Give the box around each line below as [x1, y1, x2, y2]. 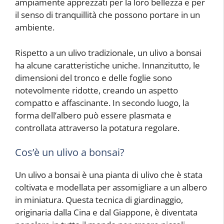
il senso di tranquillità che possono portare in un [15, 9, 200, 20]
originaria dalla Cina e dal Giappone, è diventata [15, 206, 197, 218]
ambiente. [15, 21, 54, 33]
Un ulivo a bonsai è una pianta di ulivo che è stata [15, 169, 202, 180]
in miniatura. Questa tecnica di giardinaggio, [15, 194, 183, 205]
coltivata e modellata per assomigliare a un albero [15, 181, 207, 193]
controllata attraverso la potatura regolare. [15, 121, 179, 133]
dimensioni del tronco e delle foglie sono [15, 71, 172, 83]
